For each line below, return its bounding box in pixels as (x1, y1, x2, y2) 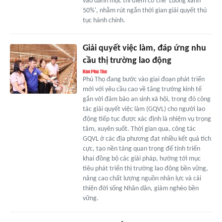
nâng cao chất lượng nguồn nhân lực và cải (82, 174, 201, 182)
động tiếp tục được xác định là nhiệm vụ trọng (82, 115, 211, 123)
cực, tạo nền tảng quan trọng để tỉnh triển (82, 145, 200, 153)
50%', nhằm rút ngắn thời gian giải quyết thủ (82, 6, 207, 14)
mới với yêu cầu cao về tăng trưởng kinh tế (82, 85, 202, 93)
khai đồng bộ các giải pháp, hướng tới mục (82, 155, 201, 163)
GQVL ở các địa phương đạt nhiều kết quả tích (82, 135, 211, 143)
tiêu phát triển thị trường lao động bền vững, (82, 165, 208, 172)
